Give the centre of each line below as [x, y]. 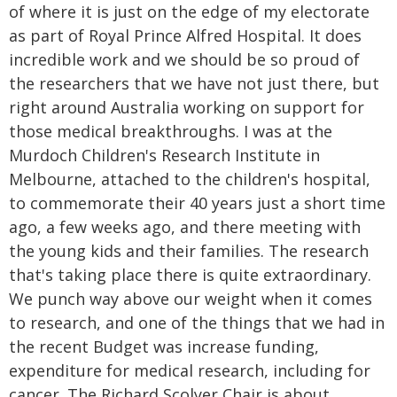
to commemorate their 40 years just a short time [197, 203]
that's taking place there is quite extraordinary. [190, 275]
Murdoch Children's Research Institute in [164, 155]
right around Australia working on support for [187, 107]
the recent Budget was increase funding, [164, 346]
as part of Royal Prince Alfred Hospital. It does [185, 35]
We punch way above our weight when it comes [191, 299]
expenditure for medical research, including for [190, 370]
